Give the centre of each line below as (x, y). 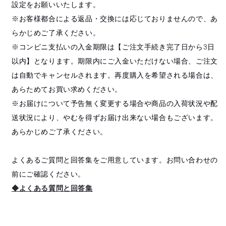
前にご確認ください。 (48, 174)
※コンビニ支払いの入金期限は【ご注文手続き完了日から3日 (113, 47)
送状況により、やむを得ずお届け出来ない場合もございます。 (115, 117)
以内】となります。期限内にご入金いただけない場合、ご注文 (115, 61)
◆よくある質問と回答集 (52, 188)
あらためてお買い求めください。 (67, 89)
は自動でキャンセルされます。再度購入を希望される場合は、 (115, 75)
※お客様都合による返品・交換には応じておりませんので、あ (115, 18)
